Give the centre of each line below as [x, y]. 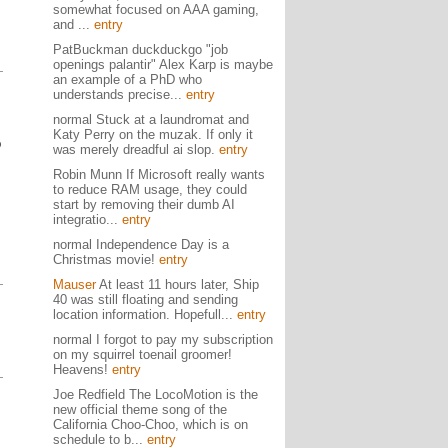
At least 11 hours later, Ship [177, 284]
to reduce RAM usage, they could [149, 189]
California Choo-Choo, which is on [150, 424]
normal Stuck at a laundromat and [150, 119]
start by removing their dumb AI [143, 204]
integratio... [87, 219]
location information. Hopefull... [144, 314]
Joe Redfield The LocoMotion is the [155, 394]
